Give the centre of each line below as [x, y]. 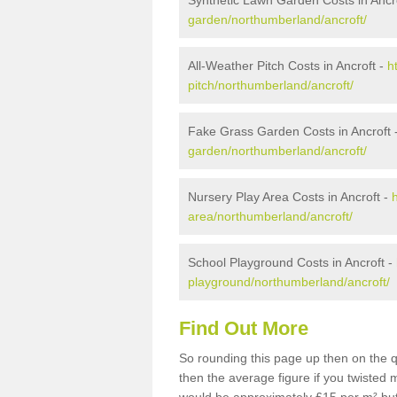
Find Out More [244, 328]
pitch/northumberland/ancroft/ [271, 85]
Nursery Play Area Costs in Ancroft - [290, 197]
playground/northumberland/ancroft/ [289, 282]
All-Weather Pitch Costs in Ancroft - [288, 66]
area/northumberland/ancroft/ [270, 216]
